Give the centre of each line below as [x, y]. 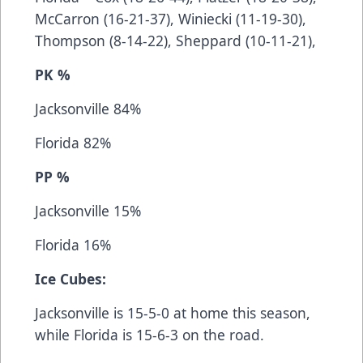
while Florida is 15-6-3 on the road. [149, 334]
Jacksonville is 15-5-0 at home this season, [173, 312]
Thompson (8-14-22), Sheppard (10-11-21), [175, 40]
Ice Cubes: [70, 278]
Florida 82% [73, 142]
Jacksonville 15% [88, 210]
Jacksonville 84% [88, 108]
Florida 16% [73, 244]
